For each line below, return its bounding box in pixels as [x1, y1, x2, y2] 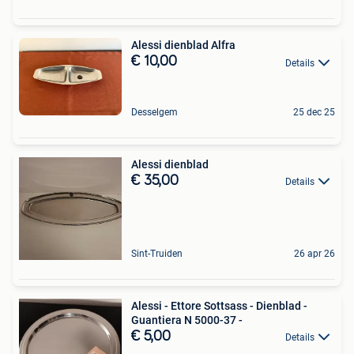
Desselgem [131, 106, 178, 118]
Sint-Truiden [131, 247, 183, 259]
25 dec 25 [293, 106, 335, 118]
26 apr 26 [294, 247, 335, 259]
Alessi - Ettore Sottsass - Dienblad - [131, 299, 307, 312]
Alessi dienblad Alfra [131, 39, 235, 52]
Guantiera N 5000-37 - [131, 313, 243, 326]
